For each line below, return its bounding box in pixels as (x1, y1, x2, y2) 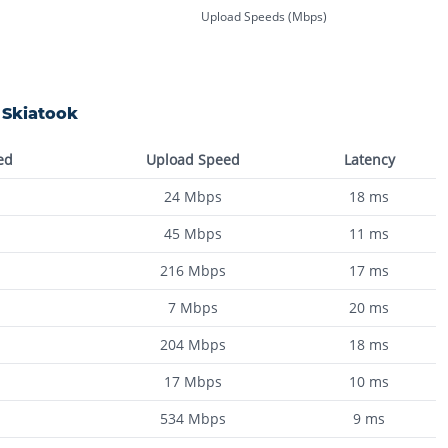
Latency (343, 150, 395, 169)
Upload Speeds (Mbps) (201, 7, 327, 25)
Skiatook (2, 104, 78, 123)
